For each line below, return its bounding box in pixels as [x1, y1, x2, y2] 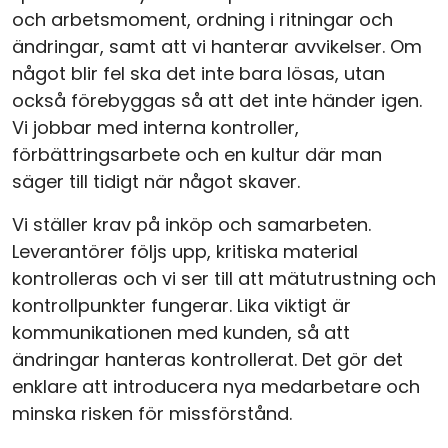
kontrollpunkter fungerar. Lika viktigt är [12, 293, 351, 318]
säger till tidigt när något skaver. [12, 169, 300, 194]
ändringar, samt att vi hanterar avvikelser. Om [12, 34, 422, 59]
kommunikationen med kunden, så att [12, 320, 350, 345]
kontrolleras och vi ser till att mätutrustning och [12, 266, 436, 291]
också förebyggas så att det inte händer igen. [12, 88, 422, 113]
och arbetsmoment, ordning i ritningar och [12, 7, 393, 32]
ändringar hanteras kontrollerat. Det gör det [12, 347, 403, 372]
